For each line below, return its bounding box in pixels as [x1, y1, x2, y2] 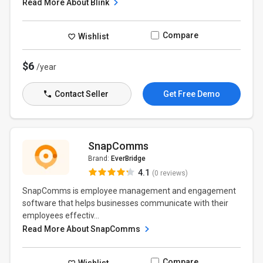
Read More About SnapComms [22, 224, 143, 234]
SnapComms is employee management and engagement [22, 186, 237, 195]
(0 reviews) [151, 169, 188, 177]
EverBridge [110, 154, 146, 163]
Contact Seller [52, 89, 109, 99]
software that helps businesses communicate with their [22, 198, 229, 208]
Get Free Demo [163, 89, 220, 99]
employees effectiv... [22, 211, 100, 220]
